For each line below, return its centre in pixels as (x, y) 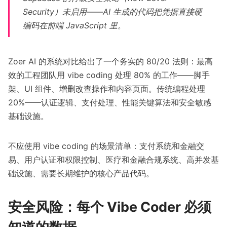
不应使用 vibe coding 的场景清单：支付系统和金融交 (106, 146)
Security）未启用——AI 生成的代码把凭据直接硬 (113, 12)
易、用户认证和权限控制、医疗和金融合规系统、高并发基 (113, 160)
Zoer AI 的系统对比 (44, 62)
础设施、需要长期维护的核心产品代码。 (81, 174)
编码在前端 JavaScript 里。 (74, 26)
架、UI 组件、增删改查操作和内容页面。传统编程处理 (107, 89)
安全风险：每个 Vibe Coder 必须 (110, 207)
